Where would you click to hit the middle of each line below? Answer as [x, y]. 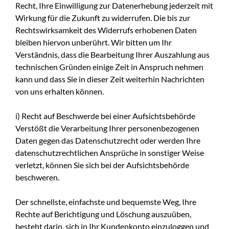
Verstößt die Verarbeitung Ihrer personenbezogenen [107, 128]
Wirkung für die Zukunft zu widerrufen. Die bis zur [103, 17]
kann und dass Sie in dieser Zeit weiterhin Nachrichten [110, 79]
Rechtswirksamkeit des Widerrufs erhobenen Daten [106, 30]
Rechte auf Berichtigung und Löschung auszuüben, [103, 214]
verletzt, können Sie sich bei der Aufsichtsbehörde [102, 165]
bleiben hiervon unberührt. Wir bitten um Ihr [94, 42]
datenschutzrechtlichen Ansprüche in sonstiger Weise [110, 152]
